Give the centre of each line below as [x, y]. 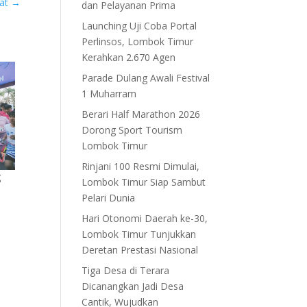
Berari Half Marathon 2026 [141, 114]
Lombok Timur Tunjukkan [139, 234]
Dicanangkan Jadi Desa [133, 286]
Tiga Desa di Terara [126, 270]
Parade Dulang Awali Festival [146, 77]
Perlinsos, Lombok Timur [138, 41]
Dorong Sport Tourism [132, 130]
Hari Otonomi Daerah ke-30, [145, 218]
